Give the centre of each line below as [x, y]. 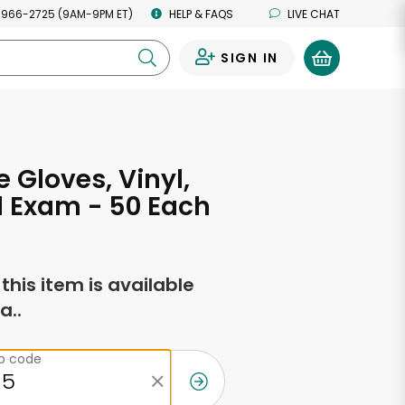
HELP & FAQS [201, 14]
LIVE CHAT [314, 14]
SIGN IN [249, 58]
